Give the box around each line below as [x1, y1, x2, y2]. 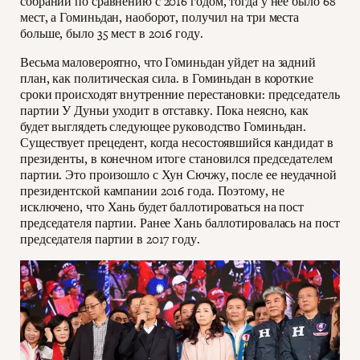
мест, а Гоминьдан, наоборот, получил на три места [20, 9, 300, 27]
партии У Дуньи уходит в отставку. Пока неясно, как [20, 102, 309, 120]
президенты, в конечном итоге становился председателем [20, 150, 333, 168]
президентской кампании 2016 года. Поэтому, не [20, 182, 284, 200]
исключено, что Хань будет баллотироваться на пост [20, 198, 305, 216]
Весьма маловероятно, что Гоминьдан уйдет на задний [20, 54, 316, 72]
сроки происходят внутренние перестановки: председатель [20, 86, 340, 104]
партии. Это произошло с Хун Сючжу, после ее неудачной [20, 166, 337, 184]
